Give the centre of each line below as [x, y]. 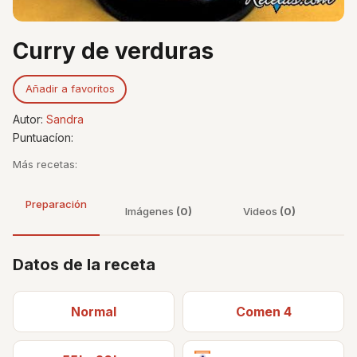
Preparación [56, 204]
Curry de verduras [113, 51]
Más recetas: [45, 164]
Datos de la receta [84, 264]
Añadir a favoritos [70, 89]
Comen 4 [263, 311]
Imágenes [151, 211]
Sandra [65, 119]
